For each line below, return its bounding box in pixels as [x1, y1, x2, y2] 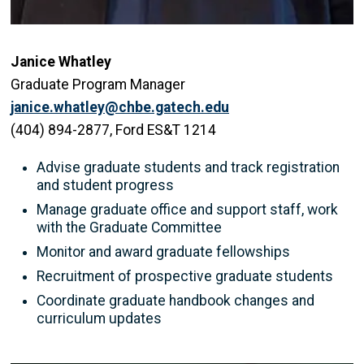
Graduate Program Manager [11, 76, 185, 93]
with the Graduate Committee [37, 219, 222, 236]
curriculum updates [37, 310, 162, 327]
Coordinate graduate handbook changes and [37, 292, 314, 309]
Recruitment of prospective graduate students [37, 267, 333, 284]
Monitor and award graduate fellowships [37, 243, 290, 260]
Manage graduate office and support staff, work [37, 201, 338, 218]
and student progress [37, 176, 174, 193]
